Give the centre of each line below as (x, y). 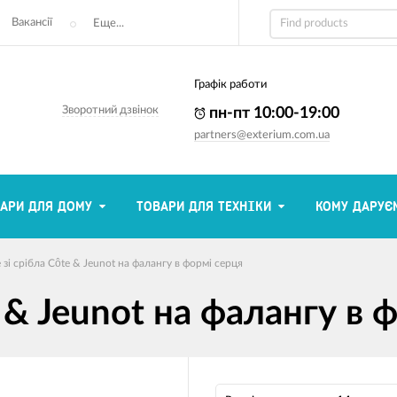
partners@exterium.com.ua (262, 135)
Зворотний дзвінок (111, 110)
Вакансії (32, 23)
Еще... (109, 23)
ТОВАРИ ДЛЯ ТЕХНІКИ (204, 206)
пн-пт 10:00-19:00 (273, 113)
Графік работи (231, 85)
